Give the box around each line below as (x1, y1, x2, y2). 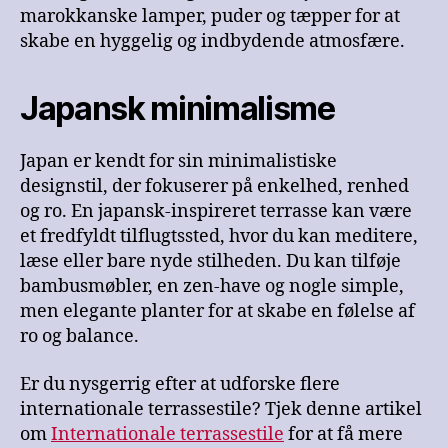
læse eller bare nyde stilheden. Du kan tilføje (20, 250, 401, 274)
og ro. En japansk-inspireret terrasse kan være (20, 200, 412, 224)
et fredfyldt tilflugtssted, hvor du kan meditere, (20, 225, 418, 249)
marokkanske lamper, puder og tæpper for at (20, 5, 400, 29)
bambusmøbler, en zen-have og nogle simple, (20, 275, 404, 299)
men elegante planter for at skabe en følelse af (20, 300, 415, 324)
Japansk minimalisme (20, 89, 335, 129)
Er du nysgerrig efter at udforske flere (20, 372, 340, 396)
